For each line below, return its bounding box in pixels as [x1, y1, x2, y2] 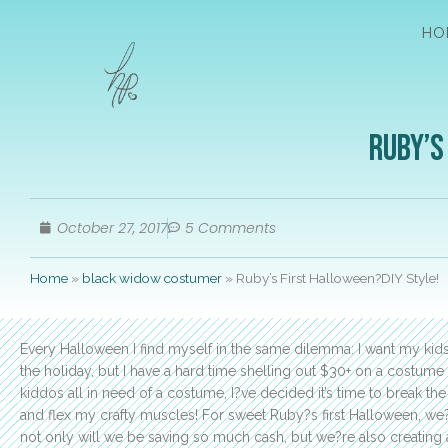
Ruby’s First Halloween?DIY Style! [236, 270, 439, 287]
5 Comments [185, 217, 276, 238]
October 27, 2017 [57, 217, 167, 238]
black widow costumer [82, 270, 222, 287]
